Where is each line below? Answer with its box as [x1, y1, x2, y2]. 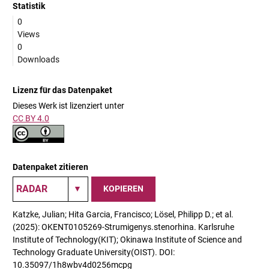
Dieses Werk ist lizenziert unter [13, 100, 124, 110]
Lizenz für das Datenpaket [13, 85, 112, 95]
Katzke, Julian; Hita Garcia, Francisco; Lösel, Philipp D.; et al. [13, 209, 234, 219]
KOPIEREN [103, 184, 144, 194]
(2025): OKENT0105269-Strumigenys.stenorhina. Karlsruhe [13, 222, 234, 232]
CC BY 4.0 [13, 113, 49, 123]
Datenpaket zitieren [13, 162, 88, 172]
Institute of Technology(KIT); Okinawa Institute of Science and [13, 234, 242, 244]
